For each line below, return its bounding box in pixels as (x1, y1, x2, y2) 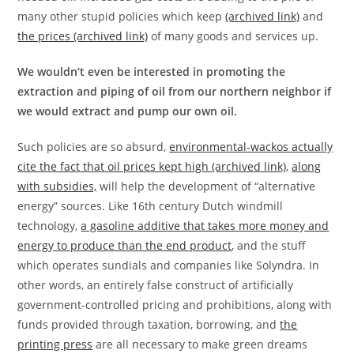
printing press (17, 336, 93, 352)
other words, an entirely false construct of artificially (17, 277, 294, 292)
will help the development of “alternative (96, 178, 316, 194)
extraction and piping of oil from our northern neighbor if (17, 83, 332, 99)
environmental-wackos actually (169, 138, 333, 154)
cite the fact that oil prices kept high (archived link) (17, 158, 287, 174)
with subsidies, (17, 178, 97, 194)
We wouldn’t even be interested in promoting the (17, 63, 286, 79)
